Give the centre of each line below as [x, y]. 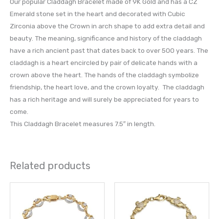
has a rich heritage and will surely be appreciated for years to [104, 99]
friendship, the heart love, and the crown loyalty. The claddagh [107, 87]
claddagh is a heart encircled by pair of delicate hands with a [104, 62]
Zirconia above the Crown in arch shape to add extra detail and [107, 26]
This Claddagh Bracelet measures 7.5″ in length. [83, 123]
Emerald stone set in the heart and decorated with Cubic [98, 13]
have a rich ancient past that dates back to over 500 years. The [109, 50]
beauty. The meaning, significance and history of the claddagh [106, 38]
